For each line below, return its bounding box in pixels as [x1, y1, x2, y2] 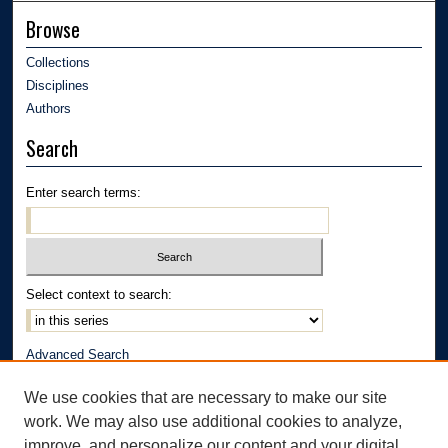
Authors [26, 100, 72, 116]
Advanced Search [26, 347, 130, 363]
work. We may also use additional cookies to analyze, [24, 413, 402, 430]
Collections [26, 54, 91, 70]
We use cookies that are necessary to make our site [24, 389, 387, 406]
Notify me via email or [26, 376, 158, 392]
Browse [26, 14, 81, 44]
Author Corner [26, 412, 131, 442]
